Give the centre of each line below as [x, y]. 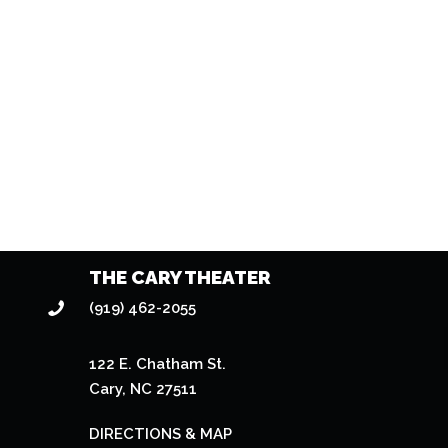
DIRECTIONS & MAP [161, 434]
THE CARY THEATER [180, 277]
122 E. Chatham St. [158, 364]
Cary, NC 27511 [143, 389]
